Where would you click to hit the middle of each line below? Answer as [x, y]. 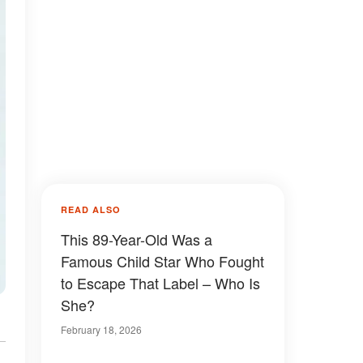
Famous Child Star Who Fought [162, 261]
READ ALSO [91, 209]
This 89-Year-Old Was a [137, 239]
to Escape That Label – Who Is [160, 283]
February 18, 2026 [101, 329]
